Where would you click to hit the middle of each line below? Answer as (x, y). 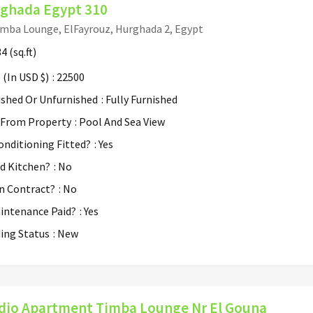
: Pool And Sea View (120, 121)
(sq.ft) (22, 51)
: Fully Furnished (139, 99)
